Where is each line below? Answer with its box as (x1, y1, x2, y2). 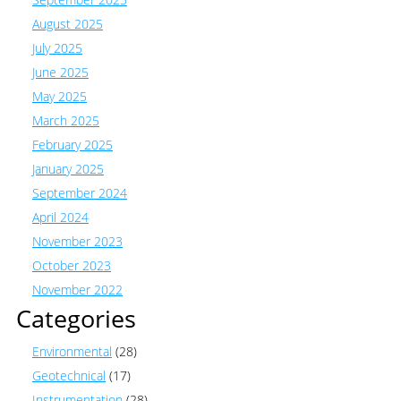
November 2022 (32, 280, 123, 298)
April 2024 (32, 208, 89, 226)
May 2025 (32, 87, 87, 105)
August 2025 (32, 14, 103, 32)
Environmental (32, 342, 112, 360)
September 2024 (32, 183, 127, 201)
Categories (16, 301, 136, 335)
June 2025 (32, 63, 89, 81)
